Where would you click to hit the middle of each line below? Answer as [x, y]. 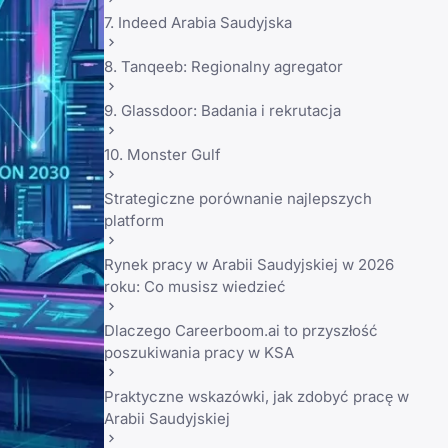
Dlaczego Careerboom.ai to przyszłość [241, 330]
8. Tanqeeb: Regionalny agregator [223, 66]
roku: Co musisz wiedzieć [195, 286]
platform [134, 220]
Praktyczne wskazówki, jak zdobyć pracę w [256, 396]
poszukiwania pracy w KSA [199, 352]
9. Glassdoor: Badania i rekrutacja [222, 110]
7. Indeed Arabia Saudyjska [198, 22]
